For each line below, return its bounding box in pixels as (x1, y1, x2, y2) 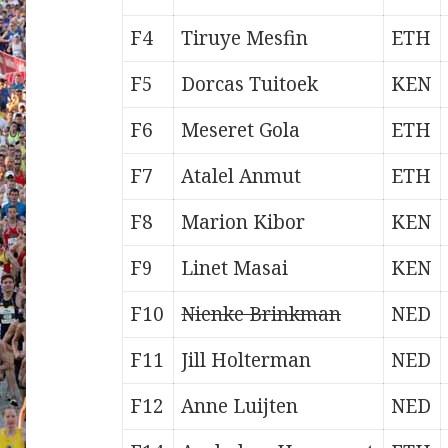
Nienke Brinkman (181, 301, 342, 328)
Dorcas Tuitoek (181, 71, 319, 98)
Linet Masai (181, 255, 289, 282)
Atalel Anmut (181, 163, 302, 190)
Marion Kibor (181, 209, 306, 236)
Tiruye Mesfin (181, 25, 309, 52)
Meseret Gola (181, 117, 301, 144)
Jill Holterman (181, 347, 312, 374)
